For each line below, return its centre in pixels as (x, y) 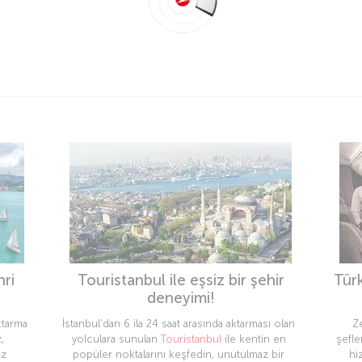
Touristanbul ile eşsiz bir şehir (181, 280)
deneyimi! (181, 298)
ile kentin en (253, 339)
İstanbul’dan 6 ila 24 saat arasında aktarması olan (179, 324)
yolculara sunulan (116, 339)
